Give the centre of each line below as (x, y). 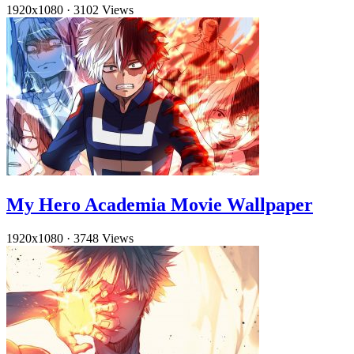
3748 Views (104, 238)
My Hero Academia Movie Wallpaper (160, 204)
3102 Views (104, 9)
